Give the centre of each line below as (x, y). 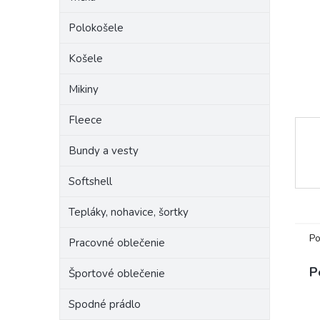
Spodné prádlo (105, 304)
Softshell (90, 181)
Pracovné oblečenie (117, 243)
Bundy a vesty (104, 151)
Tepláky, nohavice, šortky (129, 212)
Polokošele (96, 28)
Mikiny (84, 89)
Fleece (85, 120)
